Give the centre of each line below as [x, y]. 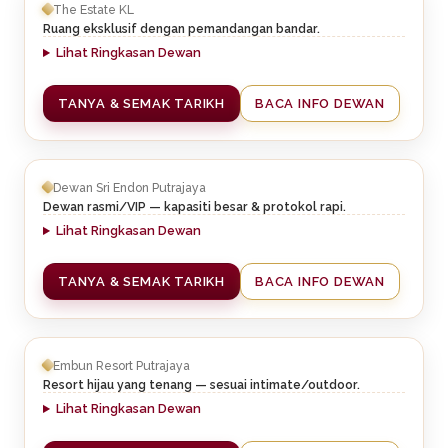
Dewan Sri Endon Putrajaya [129, 187]
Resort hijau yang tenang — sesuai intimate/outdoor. [201, 385]
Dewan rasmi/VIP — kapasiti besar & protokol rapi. [194, 207]
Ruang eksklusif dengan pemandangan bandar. [181, 29]
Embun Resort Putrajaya [121, 365]
